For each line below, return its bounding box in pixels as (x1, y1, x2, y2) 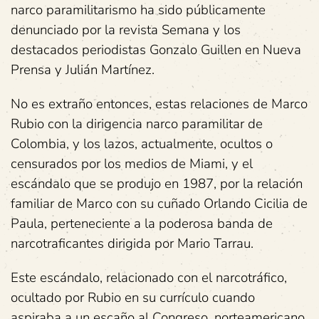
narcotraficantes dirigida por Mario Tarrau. (11, 234, 253, 253)
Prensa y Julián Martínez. (11, 61, 155, 79)
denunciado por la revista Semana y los (11, 21, 241, 39)
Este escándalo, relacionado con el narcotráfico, (11, 268, 287, 287)
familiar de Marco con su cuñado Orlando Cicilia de (11, 194, 308, 213)
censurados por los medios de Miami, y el (11, 155, 253, 173)
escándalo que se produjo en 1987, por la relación (11, 174, 303, 193)
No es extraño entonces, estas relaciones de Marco (11, 95, 308, 113)
